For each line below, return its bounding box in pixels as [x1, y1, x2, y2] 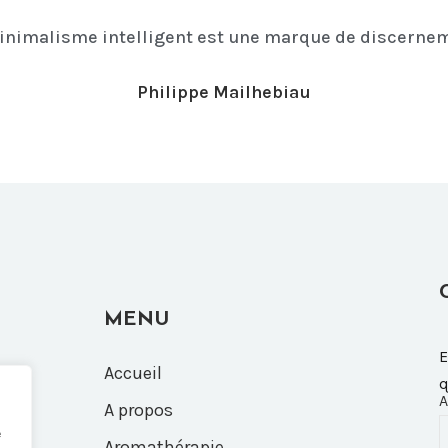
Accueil [103, 361, 162, 384]
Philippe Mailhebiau [137, 80, 311, 103]
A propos [103, 398, 173, 421]
